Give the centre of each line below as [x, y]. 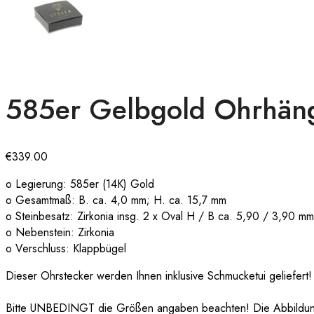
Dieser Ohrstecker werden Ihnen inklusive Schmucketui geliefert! [159, 275]
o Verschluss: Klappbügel [66, 248]
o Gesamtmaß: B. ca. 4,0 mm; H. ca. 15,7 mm [116, 200]
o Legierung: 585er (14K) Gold [80, 184]
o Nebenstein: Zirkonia [60, 232]
